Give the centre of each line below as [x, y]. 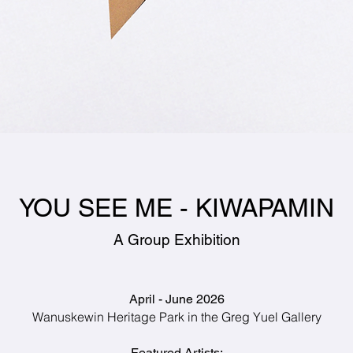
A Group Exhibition [176, 240]
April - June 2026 [176, 299]
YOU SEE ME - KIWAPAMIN [176, 208]
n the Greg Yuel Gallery [256, 317]
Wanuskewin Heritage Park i [111, 317]
